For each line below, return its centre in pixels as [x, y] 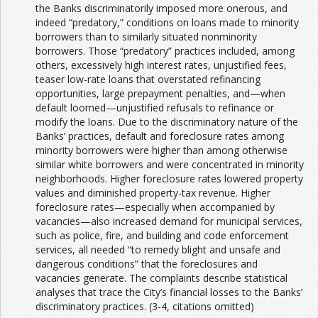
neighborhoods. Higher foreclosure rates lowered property [169, 178]
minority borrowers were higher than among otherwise [161, 150]
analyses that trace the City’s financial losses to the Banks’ [169, 292]
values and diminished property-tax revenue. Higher [153, 192]
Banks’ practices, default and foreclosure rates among [160, 136]
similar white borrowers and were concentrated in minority [170, 164]
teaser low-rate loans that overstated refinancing [148, 79]
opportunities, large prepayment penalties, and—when [160, 93]
